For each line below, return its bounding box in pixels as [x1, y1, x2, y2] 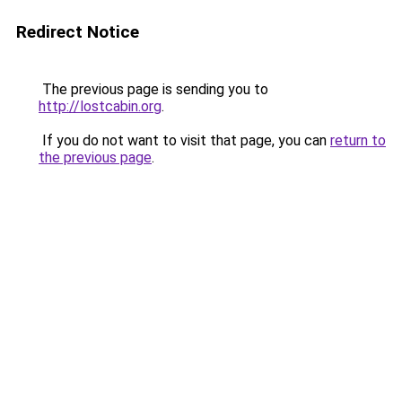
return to [330, 132, 386, 149]
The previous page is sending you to [39, 81, 268, 98]
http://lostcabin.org [39, 98, 162, 115]
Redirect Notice [16, 22, 139, 42]
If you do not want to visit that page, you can [39, 132, 330, 149]
